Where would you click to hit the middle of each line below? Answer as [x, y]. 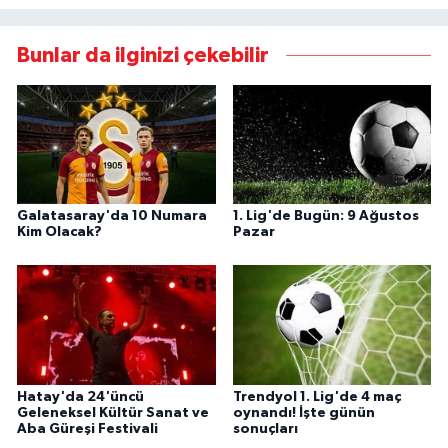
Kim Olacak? [59, 231]
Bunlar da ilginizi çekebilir [143, 55]
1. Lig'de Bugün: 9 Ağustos [325, 215]
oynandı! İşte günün [303, 412]
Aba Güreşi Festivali [87, 428]
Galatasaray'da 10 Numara [112, 215]
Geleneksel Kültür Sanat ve [113, 412]
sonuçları [265, 428]
